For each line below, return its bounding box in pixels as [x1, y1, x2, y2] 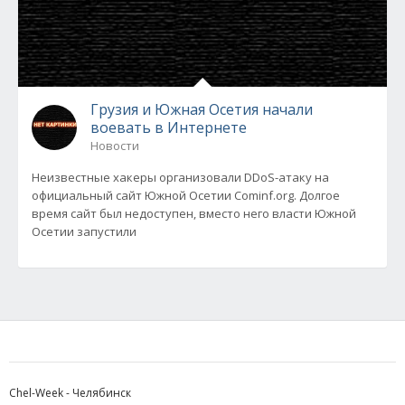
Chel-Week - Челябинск [9, 385, 131, 401]
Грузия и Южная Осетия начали [90, 99, 313, 120]
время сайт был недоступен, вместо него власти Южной [32, 205, 356, 222]
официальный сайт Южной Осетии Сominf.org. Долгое [32, 187, 340, 204]
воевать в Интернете [90, 118, 247, 138]
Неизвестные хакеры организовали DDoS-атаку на [32, 169, 329, 186]
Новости [90, 137, 139, 155]
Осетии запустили [32, 223, 137, 240]
